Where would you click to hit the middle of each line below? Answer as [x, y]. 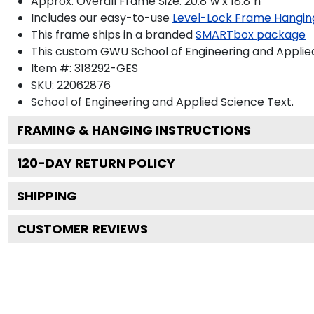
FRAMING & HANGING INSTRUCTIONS [134, 130]
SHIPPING [47, 196]
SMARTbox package [251, 34]
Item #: [53, 68]
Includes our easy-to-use [100, 18]
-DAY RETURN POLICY [107, 163]
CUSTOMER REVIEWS [82, 228]
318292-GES [106, 68]
